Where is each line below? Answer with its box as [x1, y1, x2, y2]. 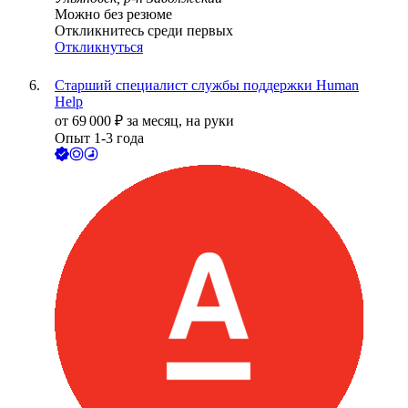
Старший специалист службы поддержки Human [55, 77, 359, 94]
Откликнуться [55, 39, 143, 56]
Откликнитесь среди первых [55, 23, 233, 39]
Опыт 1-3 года [55, 130, 144, 147]
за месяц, [127, 113, 186, 129]
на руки [186, 113, 234, 129]
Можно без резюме [55, 6, 172, 23]
